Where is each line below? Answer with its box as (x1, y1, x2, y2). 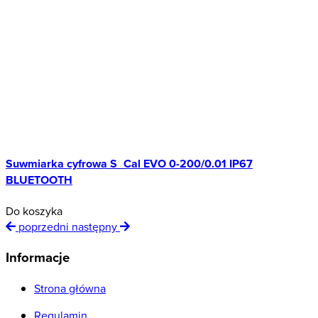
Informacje (6, 248, 70, 268)
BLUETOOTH (6, 172, 72, 189)
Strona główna (34, 280, 106, 296)
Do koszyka (6, 203, 62, 219)
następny (72, 219, 120, 235)
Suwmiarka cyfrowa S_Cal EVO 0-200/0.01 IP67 (6, 155, 253, 172)
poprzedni (16, 219, 72, 235)
